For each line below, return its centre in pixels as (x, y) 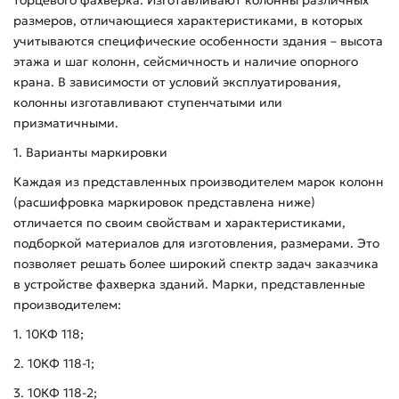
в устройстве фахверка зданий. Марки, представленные (189, 284)
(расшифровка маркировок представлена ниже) (164, 202)
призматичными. (66, 122)
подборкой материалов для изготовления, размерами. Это (196, 243)
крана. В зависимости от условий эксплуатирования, (177, 81)
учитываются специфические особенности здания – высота (198, 41)
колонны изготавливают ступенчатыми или (148, 102)
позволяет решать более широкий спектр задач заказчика (196, 263)
